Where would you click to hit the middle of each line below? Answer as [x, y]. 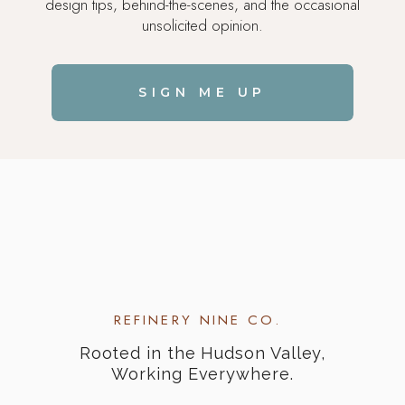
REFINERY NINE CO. [202, 320]
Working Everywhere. [202, 374]
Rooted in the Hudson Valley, [202, 353]
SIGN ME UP [202, 93]
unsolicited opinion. [202, 25]
